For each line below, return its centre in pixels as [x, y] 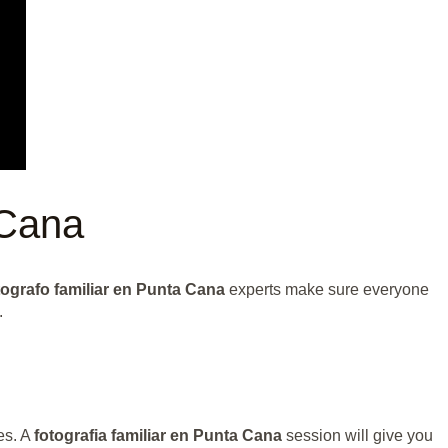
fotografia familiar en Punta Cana [157, 435]
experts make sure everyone [327, 289]
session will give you [357, 435]
